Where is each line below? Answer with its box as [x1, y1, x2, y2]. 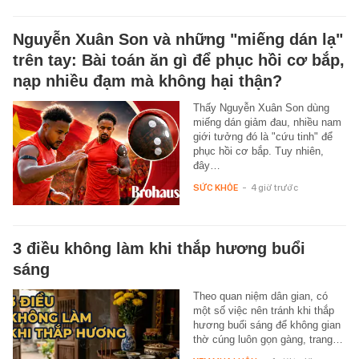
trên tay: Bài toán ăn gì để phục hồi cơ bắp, [13, 51, 345, 70]
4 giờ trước [250, 182, 298, 194]
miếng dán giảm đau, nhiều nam [192, 116, 341, 129]
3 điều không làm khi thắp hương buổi [13, 240, 305, 258]
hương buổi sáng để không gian [192, 319, 341, 332]
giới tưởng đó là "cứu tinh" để [192, 131, 333, 143]
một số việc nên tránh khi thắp [192, 305, 334, 317]
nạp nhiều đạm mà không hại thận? [13, 72, 282, 91]
